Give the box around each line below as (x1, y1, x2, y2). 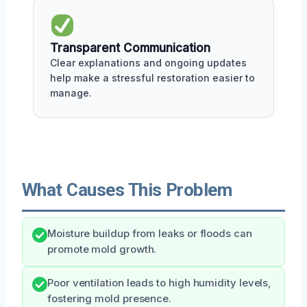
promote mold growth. (47, 243, 157, 256)
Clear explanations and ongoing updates (50, 56, 247, 69)
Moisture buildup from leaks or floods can (47, 227, 252, 240)
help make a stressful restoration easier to (50, 71, 255, 84)
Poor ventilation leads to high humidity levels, (47, 276, 272, 289)
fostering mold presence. (47, 292, 172, 305)
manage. (50, 86, 92, 99)
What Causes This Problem (22, 179, 232, 200)
